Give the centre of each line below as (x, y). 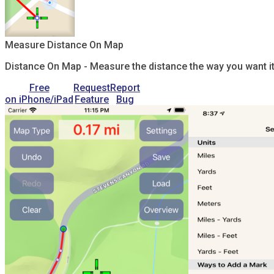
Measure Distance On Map (64, 45)
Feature (92, 99)
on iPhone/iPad (39, 99)
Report (125, 88)
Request (92, 88)
